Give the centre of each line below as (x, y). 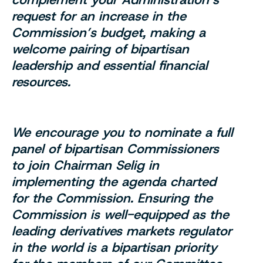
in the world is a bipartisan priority (114, 247)
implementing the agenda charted (114, 181)
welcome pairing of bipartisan (100, 49)
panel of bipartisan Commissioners (115, 149)
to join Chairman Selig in (85, 165)
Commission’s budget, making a (109, 32)
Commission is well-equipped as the (120, 214)
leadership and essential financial (110, 65)
